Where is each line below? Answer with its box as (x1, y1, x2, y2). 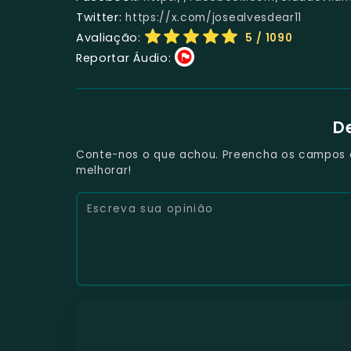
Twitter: (76, 9, 122, 25)
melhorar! (76, 162, 132, 178)
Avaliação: (76, 29, 141, 45)
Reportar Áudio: (76, 49, 172, 66)
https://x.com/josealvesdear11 (125, 9, 302, 25)
